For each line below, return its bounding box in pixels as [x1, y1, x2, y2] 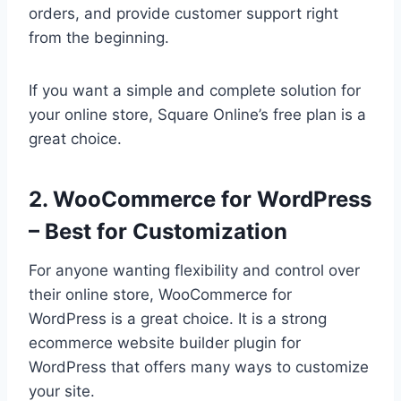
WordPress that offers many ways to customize [29, 358, 369, 377]
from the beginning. [29, 29, 169, 47]
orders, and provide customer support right [29, 4, 338, 23]
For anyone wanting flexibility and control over [29, 261, 360, 280]
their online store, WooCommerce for [29, 286, 292, 304]
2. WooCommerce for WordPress [29, 186, 371, 213]
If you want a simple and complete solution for [29, 81, 361, 100]
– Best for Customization [29, 218, 287, 245]
